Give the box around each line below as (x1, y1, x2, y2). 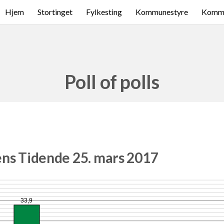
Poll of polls (64, 70, 159, 93)
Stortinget (37, 7, 72, 16)
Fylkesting (86, 7, 122, 16)
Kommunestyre (135, 7, 188, 16)
